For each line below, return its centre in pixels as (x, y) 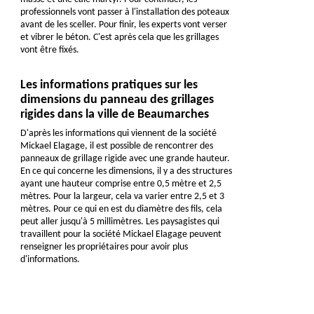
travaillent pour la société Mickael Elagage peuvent (121, 235)
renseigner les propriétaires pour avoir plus (104, 247)
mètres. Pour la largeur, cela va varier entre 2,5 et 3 (122, 197)
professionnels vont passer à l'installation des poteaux (124, 13)
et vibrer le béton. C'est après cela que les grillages (119, 38)
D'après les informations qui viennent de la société (118, 134)
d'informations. (50, 260)
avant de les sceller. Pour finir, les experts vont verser (123, 25)
